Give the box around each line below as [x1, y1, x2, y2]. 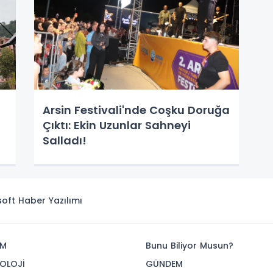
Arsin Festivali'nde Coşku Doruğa [42, 102, 230, 118]
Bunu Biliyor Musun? [146, 239, 233, 252]
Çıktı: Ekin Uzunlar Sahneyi [42, 117, 191, 133]
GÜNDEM [146, 258, 183, 270]
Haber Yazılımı [18, 194, 82, 207]
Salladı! [42, 132, 87, 148]
